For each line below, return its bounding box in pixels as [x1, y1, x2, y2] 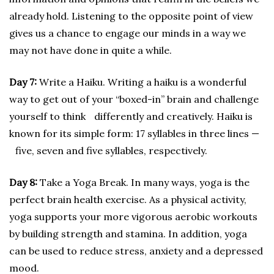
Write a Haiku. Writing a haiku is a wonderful [37, 76, 246, 88]
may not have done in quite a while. [9, 44, 172, 56]
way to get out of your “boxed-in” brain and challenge [9, 93, 259, 105]
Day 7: [9, 76, 37, 88]
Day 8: [9, 176, 37, 188]
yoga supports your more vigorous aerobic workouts [9, 210, 257, 223]
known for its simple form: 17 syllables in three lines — [9, 127, 259, 139]
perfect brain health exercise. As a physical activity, [9, 193, 246, 206]
